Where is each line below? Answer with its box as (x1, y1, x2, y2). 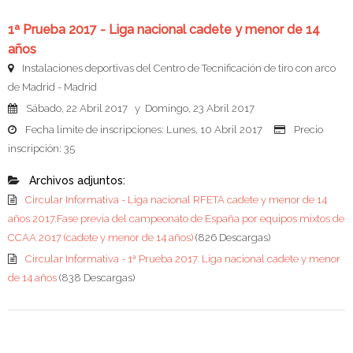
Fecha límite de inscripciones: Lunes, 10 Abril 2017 (23, 124, 274, 136)
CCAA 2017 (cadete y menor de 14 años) (8, 232, 195, 244)
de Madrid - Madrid (8, 81, 97, 94)
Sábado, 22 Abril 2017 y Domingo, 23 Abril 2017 (24, 102, 255, 115)
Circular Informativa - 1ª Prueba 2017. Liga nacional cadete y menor (25, 253, 340, 266)
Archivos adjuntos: (26, 174, 125, 188)
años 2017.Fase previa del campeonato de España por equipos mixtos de (8, 213, 344, 225)
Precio (292, 124, 323, 136)
